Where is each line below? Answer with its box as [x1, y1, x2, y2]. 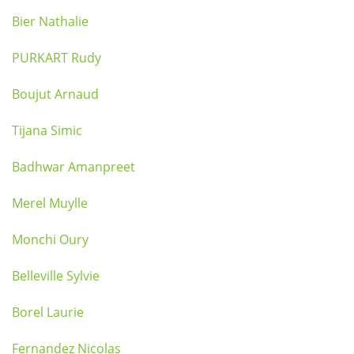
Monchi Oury [12, 231, 88, 248]
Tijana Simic [12, 122, 82, 139]
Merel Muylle [12, 194, 88, 212]
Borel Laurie [12, 303, 84, 321]
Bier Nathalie [12, 13, 88, 30]
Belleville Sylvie [12, 267, 100, 284]
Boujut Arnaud [12, 85, 99, 103]
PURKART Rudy [12, 49, 101, 66]
